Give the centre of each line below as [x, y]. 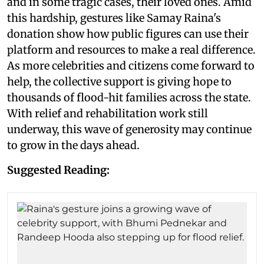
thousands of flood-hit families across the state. [129, 97]
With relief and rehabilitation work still [108, 113]
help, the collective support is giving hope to [119, 81]
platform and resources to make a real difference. [131, 49]
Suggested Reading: [58, 170]
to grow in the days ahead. [73, 145]
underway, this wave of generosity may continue [129, 129]
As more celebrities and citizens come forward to [131, 65]
